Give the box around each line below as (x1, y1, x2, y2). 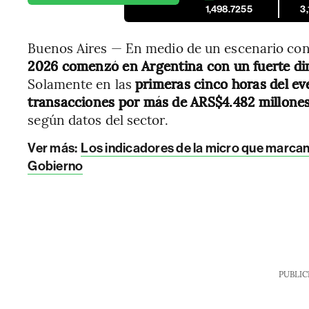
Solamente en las (28, 74, 136, 92)
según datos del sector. (28, 110, 168, 128)
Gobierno (28, 158, 83, 174)
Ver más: (28, 140, 80, 156)
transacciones (28, 92, 115, 110)
